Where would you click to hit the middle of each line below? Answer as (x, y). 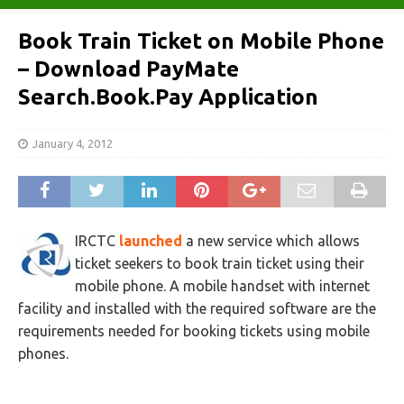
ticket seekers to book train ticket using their (220, 263)
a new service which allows (271, 241)
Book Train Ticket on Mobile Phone (201, 41)
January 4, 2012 (73, 143)
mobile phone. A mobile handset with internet (222, 286)
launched (151, 241)
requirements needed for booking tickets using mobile (194, 331)
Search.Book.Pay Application (168, 97)
